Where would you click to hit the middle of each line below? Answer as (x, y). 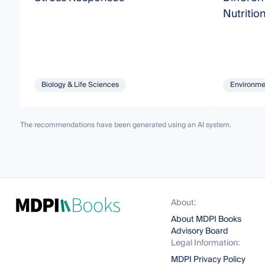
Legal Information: (206, 243)
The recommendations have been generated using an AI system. (125, 125)
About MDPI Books (206, 219)
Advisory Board (200, 231)
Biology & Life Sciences (80, 85)
